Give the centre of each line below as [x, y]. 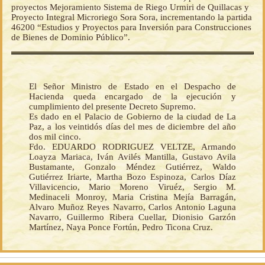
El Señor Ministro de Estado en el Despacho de [132, 87]
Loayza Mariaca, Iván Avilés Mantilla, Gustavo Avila [132, 157]
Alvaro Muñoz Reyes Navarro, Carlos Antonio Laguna [132, 207]
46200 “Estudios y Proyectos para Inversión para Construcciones [131, 28]
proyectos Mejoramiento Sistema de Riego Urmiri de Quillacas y [130, 7]
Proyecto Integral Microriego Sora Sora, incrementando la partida [132, 17]
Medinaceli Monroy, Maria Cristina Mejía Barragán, [132, 197]
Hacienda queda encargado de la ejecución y [132, 97]
